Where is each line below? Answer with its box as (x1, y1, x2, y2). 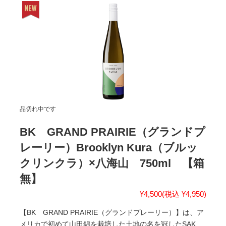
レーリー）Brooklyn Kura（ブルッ (20, 141, 198, 154)
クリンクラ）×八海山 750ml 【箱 (20, 156, 205, 169)
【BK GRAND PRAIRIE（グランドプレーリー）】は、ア (20, 208, 204, 216)
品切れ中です (20, 105, 56, 112)
